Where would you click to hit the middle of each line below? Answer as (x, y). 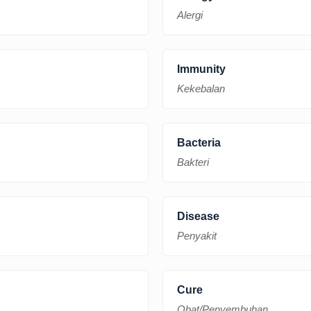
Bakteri (193, 162)
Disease (198, 216)
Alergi (190, 15)
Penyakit (197, 235)
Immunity (201, 69)
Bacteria (199, 142)
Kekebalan (201, 88)
